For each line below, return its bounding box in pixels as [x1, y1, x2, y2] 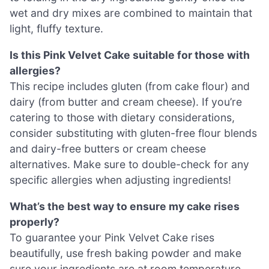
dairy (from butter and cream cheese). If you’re [10, 95, 242, 108]
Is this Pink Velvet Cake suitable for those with [10, 48, 250, 61]
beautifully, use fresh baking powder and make [10, 246, 241, 259]
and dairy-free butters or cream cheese [10, 142, 206, 155]
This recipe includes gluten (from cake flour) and [10, 79, 250, 92]
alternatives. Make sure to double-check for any [10, 157, 249, 171]
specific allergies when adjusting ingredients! [10, 173, 231, 186]
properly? [10, 215, 59, 228]
